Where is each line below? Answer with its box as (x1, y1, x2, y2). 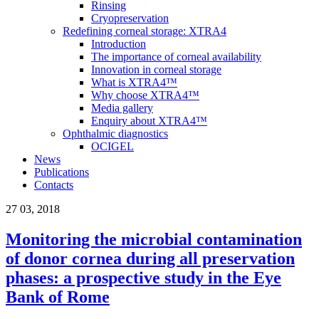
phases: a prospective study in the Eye (6, 268, 281, 287)
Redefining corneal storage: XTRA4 (63, 25, 226, 37)
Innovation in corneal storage (91, 63, 221, 75)
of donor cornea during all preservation (6, 249, 295, 268)
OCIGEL (91, 140, 134, 152)
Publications (34, 166, 89, 178)
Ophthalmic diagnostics (63, 127, 168, 140)
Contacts (34, 179, 73, 191)
